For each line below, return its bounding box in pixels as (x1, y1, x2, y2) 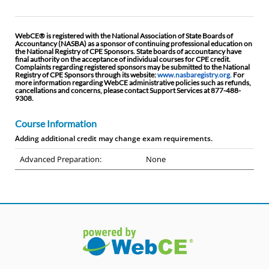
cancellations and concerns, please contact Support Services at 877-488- (15, 86, 241, 95)
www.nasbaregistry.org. (157, 71, 232, 79)
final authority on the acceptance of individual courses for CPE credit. (15, 55, 231, 64)
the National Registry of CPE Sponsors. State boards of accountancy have (15, 47, 241, 56)
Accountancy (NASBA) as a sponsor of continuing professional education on (15, 40, 252, 48)
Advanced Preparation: (20, 154, 101, 165)
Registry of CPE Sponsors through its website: (15, 71, 157, 79)
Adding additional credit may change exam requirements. (15, 133, 213, 144)
